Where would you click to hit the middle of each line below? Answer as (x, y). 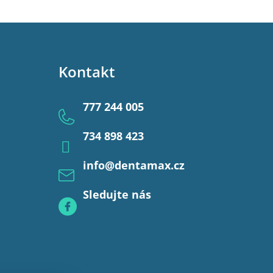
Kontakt (87, 72)
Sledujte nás (117, 194)
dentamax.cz (149, 165)
